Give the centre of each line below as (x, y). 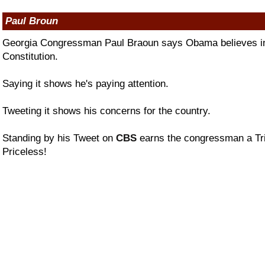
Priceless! (25, 151)
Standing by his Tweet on (59, 138)
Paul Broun (32, 21)
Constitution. (30, 56)
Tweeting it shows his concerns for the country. (106, 111)
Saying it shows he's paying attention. (85, 83)
